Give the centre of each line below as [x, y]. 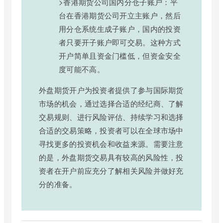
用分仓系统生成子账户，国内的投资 [120, 29]
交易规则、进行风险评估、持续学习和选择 [111, 117]
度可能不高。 [82, 69]
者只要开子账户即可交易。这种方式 [120, 42]
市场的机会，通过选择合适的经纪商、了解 [111, 104]
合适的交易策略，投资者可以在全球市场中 [111, 130]
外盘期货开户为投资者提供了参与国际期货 [111, 90]
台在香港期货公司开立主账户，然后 [120, 15]
